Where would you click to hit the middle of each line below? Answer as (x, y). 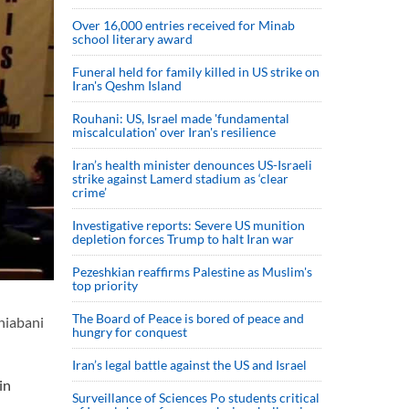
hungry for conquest (130, 332)
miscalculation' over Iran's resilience (174, 132)
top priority (106, 285)
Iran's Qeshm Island (127, 85)
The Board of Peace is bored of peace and (188, 318)
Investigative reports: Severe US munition (189, 225)
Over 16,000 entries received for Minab (184, 25)
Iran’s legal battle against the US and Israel (189, 365)
